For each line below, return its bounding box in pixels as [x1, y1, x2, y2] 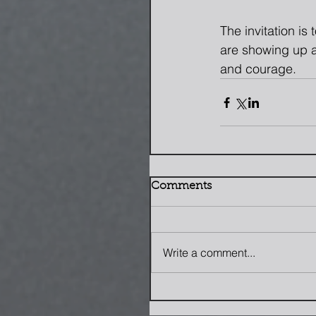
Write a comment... [163, 245, 255, 260]
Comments [151, 181, 212, 192]
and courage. [220, 61, 296, 77]
